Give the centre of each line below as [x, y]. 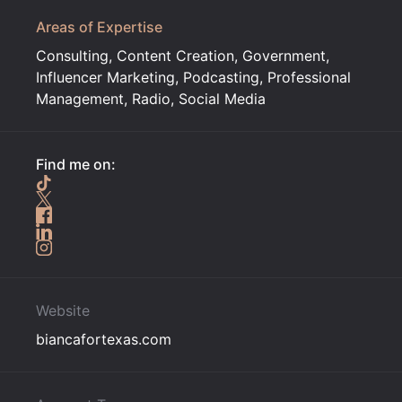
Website [63, 310]
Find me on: [76, 164]
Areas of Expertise [99, 27]
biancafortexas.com [104, 339]
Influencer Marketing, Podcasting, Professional [193, 77]
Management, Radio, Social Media [151, 99]
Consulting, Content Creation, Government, [183, 56]
